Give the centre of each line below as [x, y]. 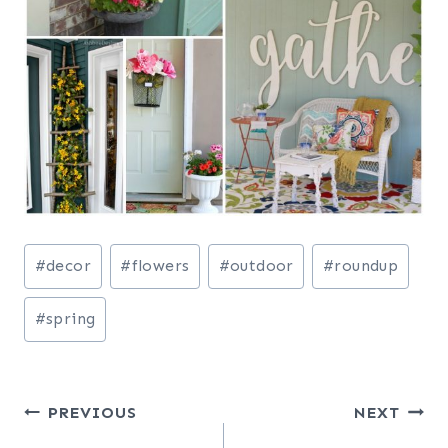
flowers [160, 266]
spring [71, 319]
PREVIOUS [92, 412]
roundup [366, 266]
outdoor [262, 266]
